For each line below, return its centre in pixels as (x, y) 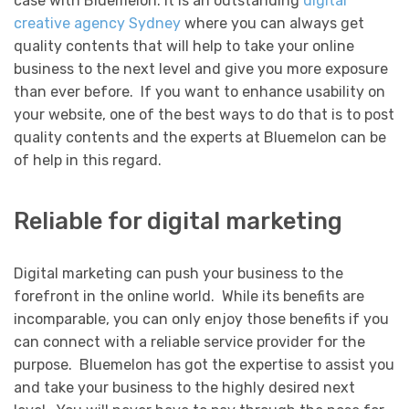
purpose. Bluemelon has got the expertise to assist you (204, 365)
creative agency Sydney (97, 23)
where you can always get (273, 23)
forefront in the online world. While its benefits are (189, 297)
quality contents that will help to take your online (184, 46)
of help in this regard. (88, 160)
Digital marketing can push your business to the (178, 274)
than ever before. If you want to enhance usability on (199, 91)
